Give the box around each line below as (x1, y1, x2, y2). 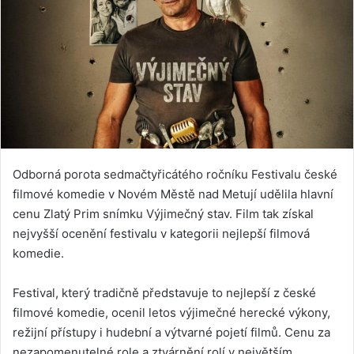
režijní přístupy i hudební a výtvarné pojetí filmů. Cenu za (13, 324, 330, 340)
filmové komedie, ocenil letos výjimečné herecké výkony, (13, 304, 330, 320)
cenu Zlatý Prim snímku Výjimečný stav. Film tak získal (13, 205, 314, 221)
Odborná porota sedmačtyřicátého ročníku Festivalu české (13, 166, 337, 182)
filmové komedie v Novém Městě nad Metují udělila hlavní (13, 186, 333, 201)
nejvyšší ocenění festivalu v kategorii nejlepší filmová (13, 225, 310, 241)
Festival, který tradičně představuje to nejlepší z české (13, 284, 316, 300)
